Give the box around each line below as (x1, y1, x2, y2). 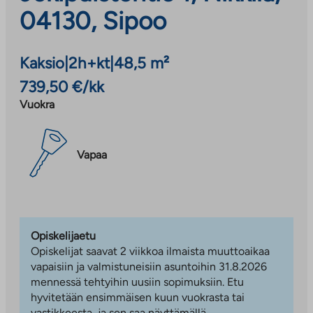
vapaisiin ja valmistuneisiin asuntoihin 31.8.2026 (31, 259, 267, 273)
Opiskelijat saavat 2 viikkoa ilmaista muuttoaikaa (31, 244, 270, 258)
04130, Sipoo (20, 6, 166, 36)
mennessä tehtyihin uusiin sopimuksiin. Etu (31, 275, 244, 289)
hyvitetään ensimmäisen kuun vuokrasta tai (31, 290, 245, 304)
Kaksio (20, 53, 64, 73)
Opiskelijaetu (31, 228, 96, 242)
